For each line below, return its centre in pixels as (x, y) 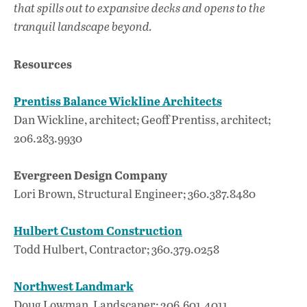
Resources (43, 63)
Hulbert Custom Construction (98, 231)
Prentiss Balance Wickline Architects (118, 100)
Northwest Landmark (74, 286)
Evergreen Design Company (90, 174)
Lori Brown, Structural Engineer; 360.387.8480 (135, 193)
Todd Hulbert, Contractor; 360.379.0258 (116, 249)
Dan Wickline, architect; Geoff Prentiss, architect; (142, 119)
